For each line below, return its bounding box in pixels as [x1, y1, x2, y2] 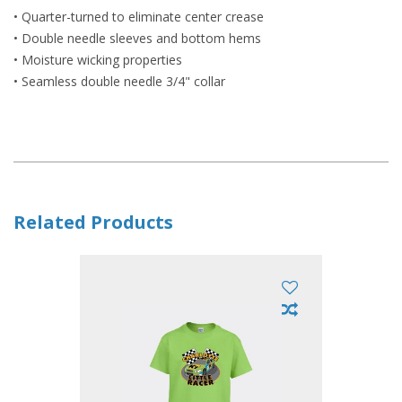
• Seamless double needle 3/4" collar [13, 73, 225, 91]
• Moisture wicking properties [13, 51, 182, 69]
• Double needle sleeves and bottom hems [13, 30, 261, 48]
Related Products [13, 210, 173, 235]
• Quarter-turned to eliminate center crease [13, 8, 264, 26]
